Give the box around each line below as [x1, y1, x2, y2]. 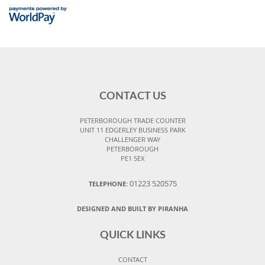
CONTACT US [99, 91, 166, 102]
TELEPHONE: [88, 179, 130, 189]
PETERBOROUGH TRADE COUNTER [79, 116, 186, 125]
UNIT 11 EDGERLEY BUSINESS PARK [79, 125, 186, 135]
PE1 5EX [121, 154, 144, 163]
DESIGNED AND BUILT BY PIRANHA [77, 204, 188, 214]
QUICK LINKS [99, 230, 166, 241]
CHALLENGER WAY [105, 135, 160, 144]
